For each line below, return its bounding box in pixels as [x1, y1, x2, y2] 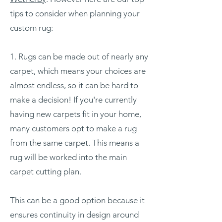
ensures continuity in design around [10, 209, 139, 220]
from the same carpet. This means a [10, 137, 139, 148]
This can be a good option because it [10, 195, 145, 205]
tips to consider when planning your [10, 8, 140, 18]
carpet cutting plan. [10, 166, 81, 176]
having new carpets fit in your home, [10, 109, 141, 119]
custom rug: [10, 22, 53, 33]
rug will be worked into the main [10, 152, 127, 162]
